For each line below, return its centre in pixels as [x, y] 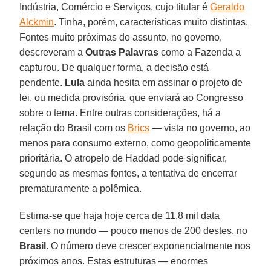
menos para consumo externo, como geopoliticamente [135, 143]
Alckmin [37, 22]
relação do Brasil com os [74, 128]
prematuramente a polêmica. [81, 188]
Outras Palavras [122, 52]
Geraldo [227, 7]
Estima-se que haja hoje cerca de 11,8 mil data [120, 215]
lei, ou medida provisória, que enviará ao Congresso [132, 97]
